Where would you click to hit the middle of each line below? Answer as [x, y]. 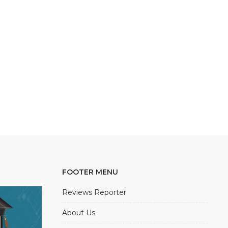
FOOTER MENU [90, 172]
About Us [79, 213]
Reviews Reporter [94, 193]
